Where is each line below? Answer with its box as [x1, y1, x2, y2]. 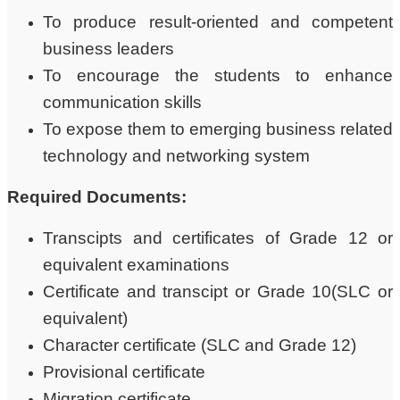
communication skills [43, 92, 202, 112]
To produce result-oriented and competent [43, 12, 393, 31]
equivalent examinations [43, 254, 229, 274]
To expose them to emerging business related [43, 119, 393, 138]
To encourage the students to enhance [43, 65, 393, 85]
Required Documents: [7, 187, 187, 206]
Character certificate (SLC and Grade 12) [43, 335, 356, 354]
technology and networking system [43, 146, 310, 165]
